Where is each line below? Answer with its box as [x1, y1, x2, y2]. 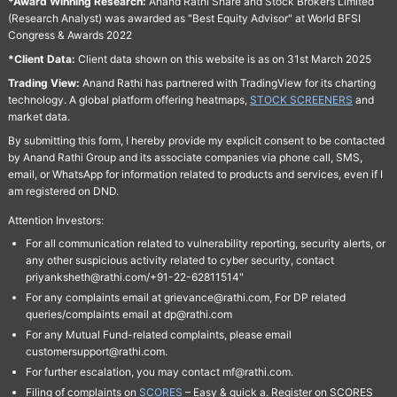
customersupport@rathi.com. [25, 345, 167, 359]
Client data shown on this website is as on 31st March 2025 [74, 52, 371, 66]
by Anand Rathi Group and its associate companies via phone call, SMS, [7, 151, 362, 165]
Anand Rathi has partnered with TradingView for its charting [79, 76, 376, 90]
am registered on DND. [7, 184, 119, 198]
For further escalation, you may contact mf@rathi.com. [25, 365, 293, 379]
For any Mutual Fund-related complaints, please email [25, 328, 292, 342]
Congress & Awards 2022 [7, 28, 132, 43]
